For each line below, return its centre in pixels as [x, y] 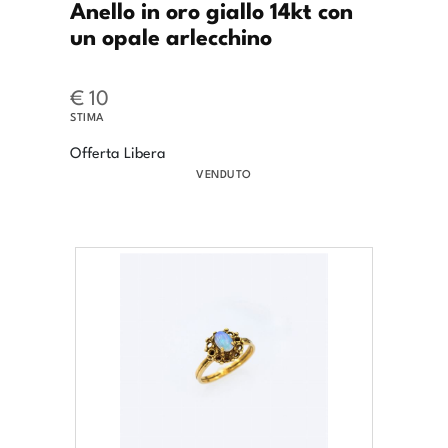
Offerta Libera [118, 152]
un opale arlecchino [171, 35]
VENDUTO [224, 173]
